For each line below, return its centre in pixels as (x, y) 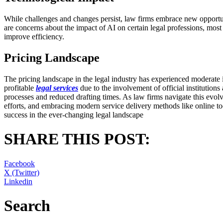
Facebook (19, 163)
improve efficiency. (34, 37)
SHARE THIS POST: (77, 139)
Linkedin (18, 181)
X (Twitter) (22, 172)
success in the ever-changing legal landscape (74, 115)
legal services (57, 88)
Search (27, 206)
